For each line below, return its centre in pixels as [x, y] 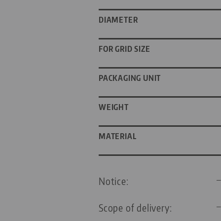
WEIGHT [114, 107]
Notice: [114, 181]
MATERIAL [118, 136]
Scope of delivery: [135, 208]
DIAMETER [118, 20]
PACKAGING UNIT [130, 78]
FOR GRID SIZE [125, 49]
